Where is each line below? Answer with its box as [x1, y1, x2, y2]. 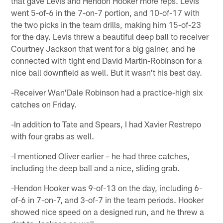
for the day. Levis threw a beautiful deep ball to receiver [11, 31, 209, 41]
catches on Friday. [11, 99, 77, 109]
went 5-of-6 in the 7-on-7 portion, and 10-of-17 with [11, 7, 200, 17]
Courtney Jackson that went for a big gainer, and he [11, 43, 196, 53]
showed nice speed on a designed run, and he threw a [11, 206, 205, 217]
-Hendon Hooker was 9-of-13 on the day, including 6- [11, 182, 203, 193]
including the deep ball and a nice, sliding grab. [11, 162, 180, 173]
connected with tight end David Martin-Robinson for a [11, 55, 203, 65]
